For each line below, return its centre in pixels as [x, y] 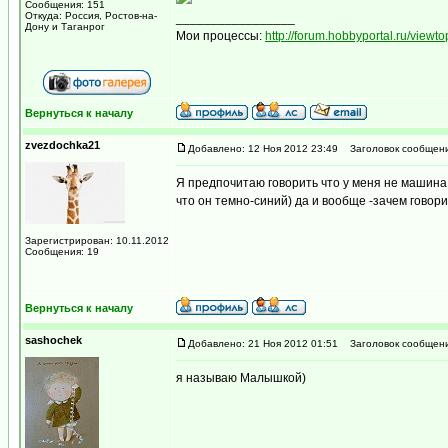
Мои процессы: [220, 36]
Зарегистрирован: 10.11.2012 [97, 240]
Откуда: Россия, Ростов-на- [91, 15]
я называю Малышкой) [241, 378]
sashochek [53, 340]
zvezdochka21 [62, 145]
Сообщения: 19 [62, 251]
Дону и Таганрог [65, 26]
